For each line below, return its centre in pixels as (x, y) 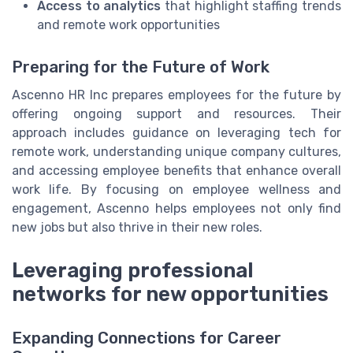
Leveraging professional (133, 270)
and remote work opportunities (128, 25)
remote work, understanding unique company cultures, (176, 152)
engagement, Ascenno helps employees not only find (176, 209)
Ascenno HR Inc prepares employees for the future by (176, 95)
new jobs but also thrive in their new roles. (137, 228)
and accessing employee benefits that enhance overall (176, 171)
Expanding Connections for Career (147, 338)
